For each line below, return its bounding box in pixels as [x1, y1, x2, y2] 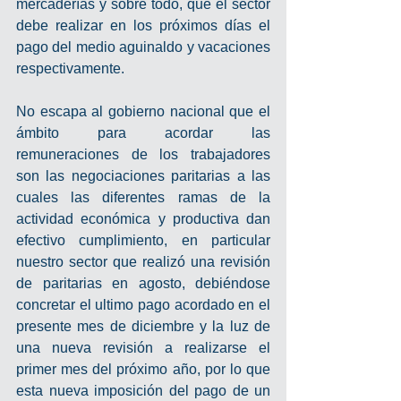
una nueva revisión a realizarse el [16, 340, 270, 355]
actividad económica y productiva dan [16, 211, 270, 226]
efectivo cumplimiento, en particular [16, 233, 270, 248]
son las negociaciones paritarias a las [16, 168, 270, 183]
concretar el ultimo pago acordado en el [16, 297, 270, 312]
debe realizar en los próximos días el [16, 18, 270, 33]
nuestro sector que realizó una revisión [16, 254, 270, 269]
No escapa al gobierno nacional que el [16, 104, 270, 119]
